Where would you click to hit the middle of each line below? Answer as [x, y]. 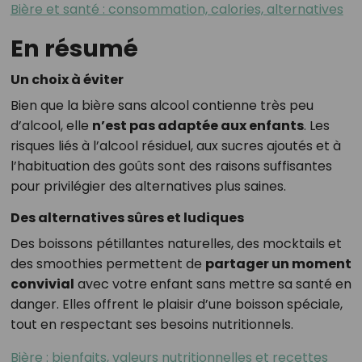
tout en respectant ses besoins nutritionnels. [152, 324]
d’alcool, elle [51, 126]
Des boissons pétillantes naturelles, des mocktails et [176, 244]
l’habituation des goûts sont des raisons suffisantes [171, 166]
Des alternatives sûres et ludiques [127, 218]
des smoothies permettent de [107, 264]
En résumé [74, 48]
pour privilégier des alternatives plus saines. [148, 186]
